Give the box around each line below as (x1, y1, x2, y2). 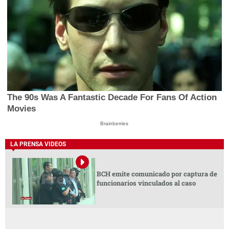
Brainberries (100, 120, 129, 126)
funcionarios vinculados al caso (96, 178, 196, 188)
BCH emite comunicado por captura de (96, 169, 217, 179)
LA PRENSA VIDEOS (10, 141, 66, 148)
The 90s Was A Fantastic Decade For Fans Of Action (7, 92, 217, 102)
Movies (7, 103, 36, 113)
